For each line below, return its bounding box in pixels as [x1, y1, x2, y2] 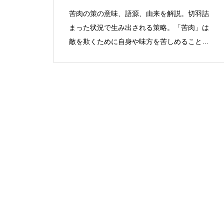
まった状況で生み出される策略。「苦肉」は [69, 23, 209, 31]
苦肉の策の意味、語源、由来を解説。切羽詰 [69, 9, 209, 17]
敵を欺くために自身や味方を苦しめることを [69, 37, 209, 45]
